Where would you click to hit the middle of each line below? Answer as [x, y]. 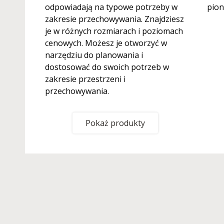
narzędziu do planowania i [94, 55]
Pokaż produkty [115, 123]
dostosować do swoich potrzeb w [107, 67]
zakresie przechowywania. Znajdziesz [114, 19]
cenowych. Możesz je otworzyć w [106, 43]
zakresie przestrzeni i [85, 79]
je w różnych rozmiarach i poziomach [114, 31]
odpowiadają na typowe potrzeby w [111, 7]
